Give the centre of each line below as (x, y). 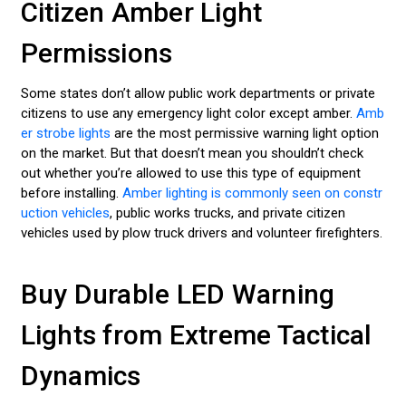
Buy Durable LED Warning (178, 294)
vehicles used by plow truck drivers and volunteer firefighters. (201, 233)
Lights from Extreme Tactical (196, 334)
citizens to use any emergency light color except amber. (188, 114)
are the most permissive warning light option (244, 134)
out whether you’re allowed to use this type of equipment (190, 174)
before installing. (71, 193)
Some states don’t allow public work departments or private (198, 94)
